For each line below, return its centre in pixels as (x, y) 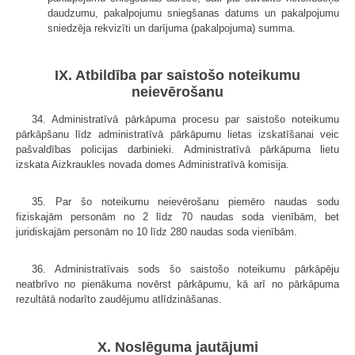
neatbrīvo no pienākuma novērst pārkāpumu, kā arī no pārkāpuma (177, 284)
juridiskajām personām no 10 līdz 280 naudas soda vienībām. (157, 232)
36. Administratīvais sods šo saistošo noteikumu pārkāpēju (185, 269)
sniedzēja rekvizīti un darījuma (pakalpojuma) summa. (172, 28)
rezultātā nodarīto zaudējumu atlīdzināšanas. (119, 300)
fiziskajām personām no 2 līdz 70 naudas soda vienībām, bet (177, 217)
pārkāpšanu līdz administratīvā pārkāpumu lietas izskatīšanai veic (177, 135)
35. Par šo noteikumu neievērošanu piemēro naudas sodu (185, 202)
